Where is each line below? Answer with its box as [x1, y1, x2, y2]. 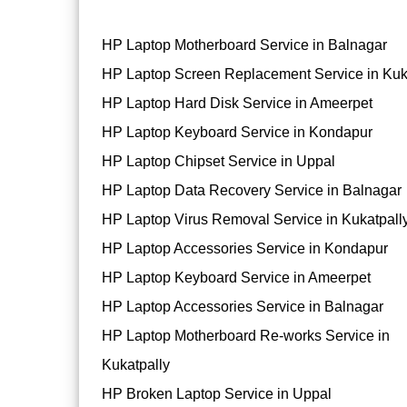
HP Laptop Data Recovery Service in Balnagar [102, 183, 402, 199]
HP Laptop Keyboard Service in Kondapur [102, 124, 372, 141]
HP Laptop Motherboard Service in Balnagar [102, 37, 387, 54]
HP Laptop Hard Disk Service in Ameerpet [102, 95, 372, 112]
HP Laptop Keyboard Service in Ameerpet [102, 270, 371, 286]
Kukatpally [102, 357, 170, 373]
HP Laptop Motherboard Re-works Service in [102, 328, 390, 344]
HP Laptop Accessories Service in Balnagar [102, 299, 383, 315]
